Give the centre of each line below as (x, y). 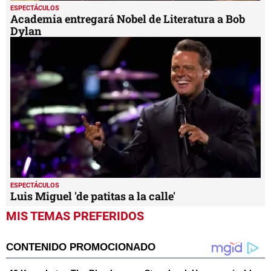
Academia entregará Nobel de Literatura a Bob (128, 18)
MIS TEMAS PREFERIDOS (75, 216)
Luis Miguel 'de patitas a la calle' (95, 196)
